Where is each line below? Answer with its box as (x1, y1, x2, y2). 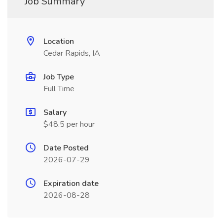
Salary (43, 107, 67, 118)
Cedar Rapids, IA (43, 48, 100, 59)
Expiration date (43, 178, 99, 189)
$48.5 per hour (43, 119, 95, 130)
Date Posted (43, 143, 89, 153)
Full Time (43, 83, 74, 94)
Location (43, 36, 74, 47)
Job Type (43, 72, 74, 82)
